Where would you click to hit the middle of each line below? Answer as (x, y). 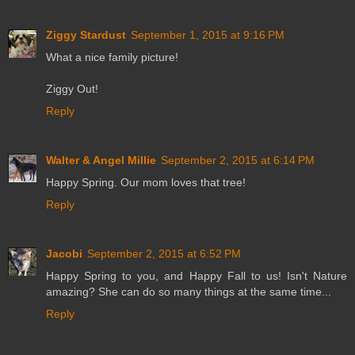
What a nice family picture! (112, 57)
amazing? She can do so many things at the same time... (189, 291)
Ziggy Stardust (86, 34)
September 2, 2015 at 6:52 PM (164, 253)
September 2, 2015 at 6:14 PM (238, 160)
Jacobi (64, 253)
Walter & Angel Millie (101, 160)
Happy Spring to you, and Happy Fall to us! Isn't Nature (197, 275)
